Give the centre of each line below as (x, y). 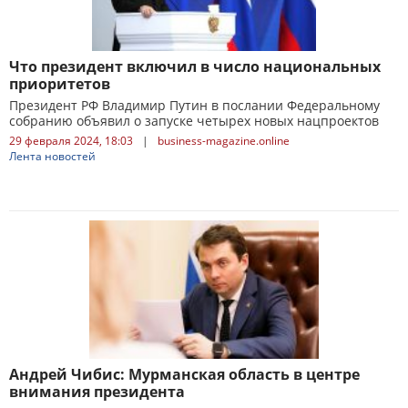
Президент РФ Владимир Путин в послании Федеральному (194, 105)
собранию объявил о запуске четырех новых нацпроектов (194, 121)
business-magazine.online (224, 141)
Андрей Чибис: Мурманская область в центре (184, 374)
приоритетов (60, 84)
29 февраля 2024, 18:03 (71, 141)
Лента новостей (52, 156)
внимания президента (97, 392)
